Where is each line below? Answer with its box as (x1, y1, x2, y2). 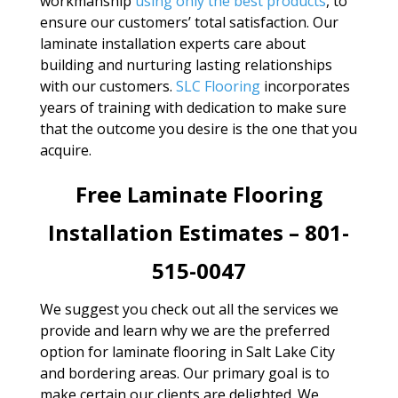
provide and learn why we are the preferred (39, 320, 330, 340)
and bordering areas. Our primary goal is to (39, 362, 330, 383)
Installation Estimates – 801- (48, 217, 350, 247)
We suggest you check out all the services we (39, 298, 338, 319)
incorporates (259, 76, 350, 96)
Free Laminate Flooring (75, 179, 322, 209)
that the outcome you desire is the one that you (39, 118, 357, 139)
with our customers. (39, 76, 176, 96)
